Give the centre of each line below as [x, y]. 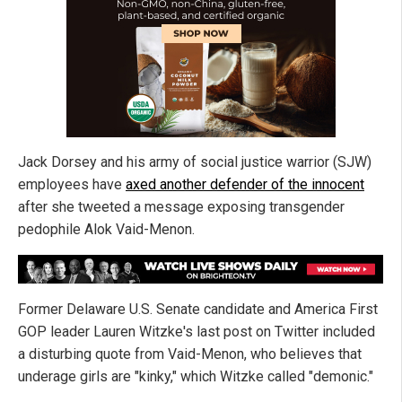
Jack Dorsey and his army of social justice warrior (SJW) [195, 162]
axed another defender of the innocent [245, 185]
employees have [72, 185]
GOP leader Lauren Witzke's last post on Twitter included [197, 331]
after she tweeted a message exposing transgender [181, 207]
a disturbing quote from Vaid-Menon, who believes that [190, 354]
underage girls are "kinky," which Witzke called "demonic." [196, 376]
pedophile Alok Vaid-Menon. [106, 230]
